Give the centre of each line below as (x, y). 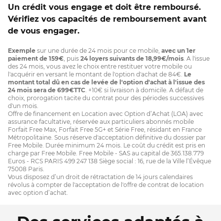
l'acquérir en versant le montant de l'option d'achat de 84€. (96, 74)
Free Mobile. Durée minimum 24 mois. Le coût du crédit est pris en (107, 145)
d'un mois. (23, 106)
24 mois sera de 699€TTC (47, 90)
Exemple (22, 51)
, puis (72, 58)
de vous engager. (44, 31)
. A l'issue (197, 58)
